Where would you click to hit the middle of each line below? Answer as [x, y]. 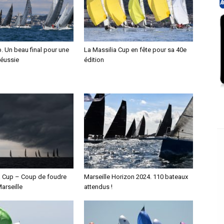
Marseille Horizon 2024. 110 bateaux [136, 177]
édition [94, 60]
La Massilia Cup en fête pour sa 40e [135, 50]
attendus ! [98, 187]
